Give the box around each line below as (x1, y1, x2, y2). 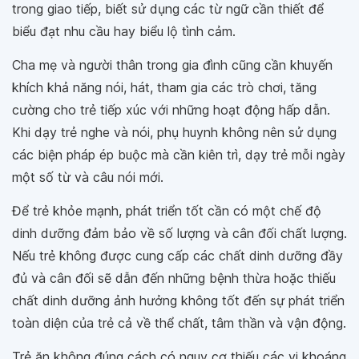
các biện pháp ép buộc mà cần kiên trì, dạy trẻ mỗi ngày (12, 147, 345, 163)
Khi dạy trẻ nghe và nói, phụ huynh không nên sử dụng (12, 124, 337, 141)
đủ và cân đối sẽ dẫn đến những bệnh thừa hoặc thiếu (12, 270, 336, 287)
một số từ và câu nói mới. (12, 169, 163, 186)
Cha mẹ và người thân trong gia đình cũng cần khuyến (12, 57, 333, 74)
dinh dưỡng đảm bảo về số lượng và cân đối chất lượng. (12, 225, 347, 242)
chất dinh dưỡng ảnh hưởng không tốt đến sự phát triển (12, 292, 345, 309)
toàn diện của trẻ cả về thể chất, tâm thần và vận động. (12, 315, 346, 332)
